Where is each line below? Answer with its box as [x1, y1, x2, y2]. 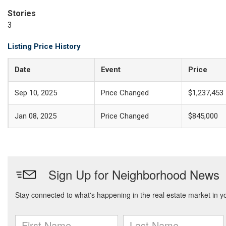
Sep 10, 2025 [15, 88, 57, 97]
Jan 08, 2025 [15, 111, 56, 121]
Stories [8, 9, 36, 18]
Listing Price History [8, 42, 81, 51]
